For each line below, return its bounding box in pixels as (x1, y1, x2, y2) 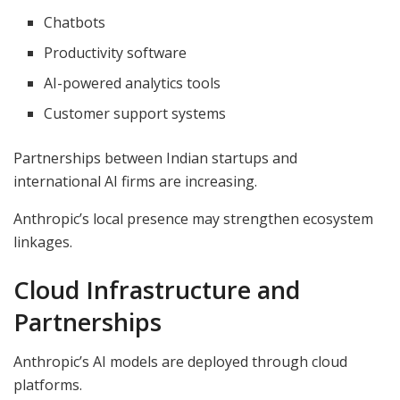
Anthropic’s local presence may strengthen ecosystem (13, 208, 373, 229)
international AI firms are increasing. (13, 171, 257, 191)
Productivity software (44, 42, 187, 62)
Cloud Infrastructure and (13, 272, 300, 306)
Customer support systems (44, 103, 227, 123)
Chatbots (44, 12, 106, 32)
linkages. (13, 231, 72, 252)
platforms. (13, 375, 82, 396)
